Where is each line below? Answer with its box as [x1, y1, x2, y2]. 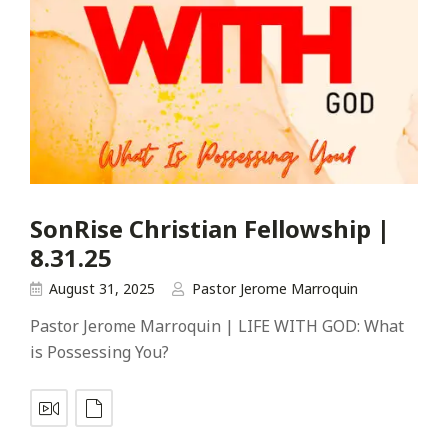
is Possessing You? [30, 341, 169, 364]
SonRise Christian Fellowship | [30, 211, 390, 245]
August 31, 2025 [49, 279, 155, 299]
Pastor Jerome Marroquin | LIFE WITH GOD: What [30, 315, 404, 338]
